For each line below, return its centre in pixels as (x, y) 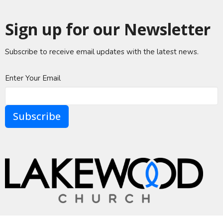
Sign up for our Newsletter (108, 29)
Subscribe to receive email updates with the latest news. (102, 52)
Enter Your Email (33, 78)
